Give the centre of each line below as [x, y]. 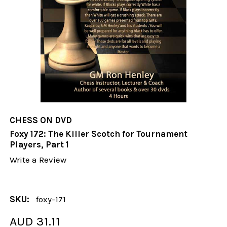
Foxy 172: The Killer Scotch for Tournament [99, 134]
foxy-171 [51, 199]
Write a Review [38, 160]
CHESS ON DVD [41, 120]
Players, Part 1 [40, 145]
